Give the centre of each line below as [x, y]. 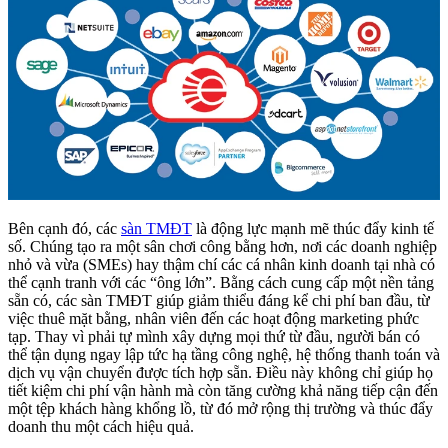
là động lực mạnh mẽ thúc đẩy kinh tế [313, 229]
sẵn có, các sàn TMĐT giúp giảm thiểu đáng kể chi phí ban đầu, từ [219, 301]
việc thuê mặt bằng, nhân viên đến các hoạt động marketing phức [213, 319]
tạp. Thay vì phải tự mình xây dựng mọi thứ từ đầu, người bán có [214, 337]
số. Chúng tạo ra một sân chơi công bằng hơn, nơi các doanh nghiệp [222, 247]
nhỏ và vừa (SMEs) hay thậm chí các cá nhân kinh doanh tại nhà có [221, 265]
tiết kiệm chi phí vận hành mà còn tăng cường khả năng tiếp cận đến [223, 391]
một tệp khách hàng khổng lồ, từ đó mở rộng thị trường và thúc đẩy [220, 409]
